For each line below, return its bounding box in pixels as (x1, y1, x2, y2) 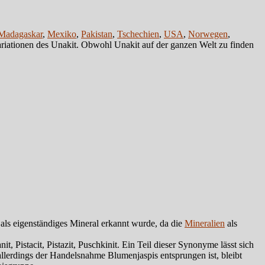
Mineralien (185, 218, 225, 229)
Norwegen (188, 29, 228, 40)
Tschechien (117, 29, 159, 40)
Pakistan (81, 29, 112, 40)
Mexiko (47, 29, 76, 40)
